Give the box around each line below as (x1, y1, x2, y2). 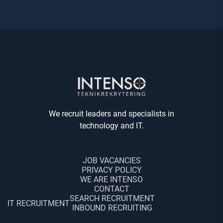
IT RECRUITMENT (7, 198, 70, 208)
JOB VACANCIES (82, 156, 141, 165)
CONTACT (94, 184, 129, 194)
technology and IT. (79, 121, 144, 130)
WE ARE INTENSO (80, 175, 143, 184)
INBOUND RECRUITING (72, 203, 152, 213)
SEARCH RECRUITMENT (70, 194, 155, 203)
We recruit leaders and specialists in (49, 109, 174, 118)
